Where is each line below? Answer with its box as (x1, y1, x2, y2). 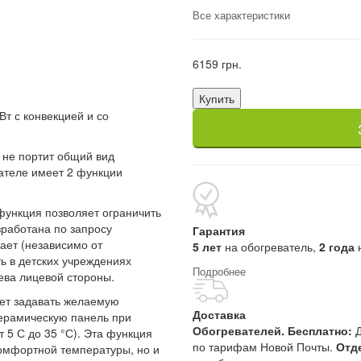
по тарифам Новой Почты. (193, 338, 336, 355)
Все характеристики (193, 7, 290, 23)
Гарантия (193, 222, 245, 239)
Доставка (193, 306, 246, 323)
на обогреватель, (222, 239, 319, 255)
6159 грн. (193, 56, 242, 73)
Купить (199, 90, 234, 107)
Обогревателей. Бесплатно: (193, 322, 352, 339)
